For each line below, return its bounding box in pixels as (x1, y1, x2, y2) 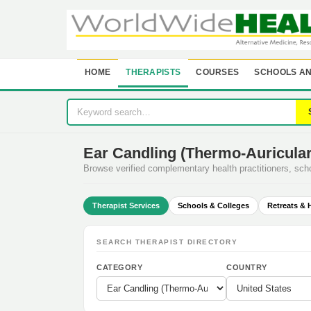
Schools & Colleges (178, 201, 249, 210)
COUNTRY (226, 263, 267, 271)
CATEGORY (96, 263, 142, 271)
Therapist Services (92, 201, 160, 210)
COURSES (196, 68, 239, 76)
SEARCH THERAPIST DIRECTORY (96, 238, 237, 246)
